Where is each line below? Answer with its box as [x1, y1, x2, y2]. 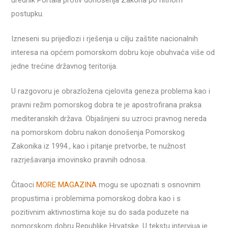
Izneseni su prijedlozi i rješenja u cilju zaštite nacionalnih [11, 34, 198, 44]
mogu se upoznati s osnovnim [97, 180, 201, 189]
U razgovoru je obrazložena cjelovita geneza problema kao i [11, 87, 211, 96]
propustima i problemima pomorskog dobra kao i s [11, 193, 181, 203]
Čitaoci [11, 180, 37, 189]
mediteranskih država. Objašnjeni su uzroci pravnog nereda [11, 114, 207, 124]
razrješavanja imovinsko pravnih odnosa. [11, 155, 147, 165]
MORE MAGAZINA [36, 180, 97, 189]
